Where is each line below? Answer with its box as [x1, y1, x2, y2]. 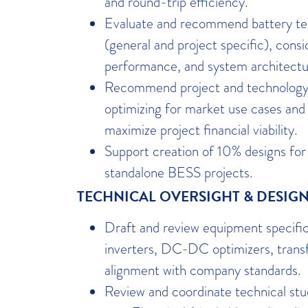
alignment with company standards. [104, 259, 301, 280]
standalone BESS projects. [104, 162, 253, 182]
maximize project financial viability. [104, 119, 298, 140]
